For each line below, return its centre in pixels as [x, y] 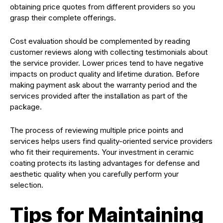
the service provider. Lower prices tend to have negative [107, 63]
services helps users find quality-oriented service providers [111, 141]
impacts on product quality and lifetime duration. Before [105, 74]
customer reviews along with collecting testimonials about [109, 52]
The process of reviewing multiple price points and [97, 130]
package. [26, 107]
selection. [27, 185]
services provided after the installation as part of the [99, 96]
